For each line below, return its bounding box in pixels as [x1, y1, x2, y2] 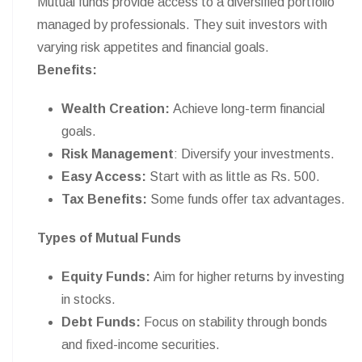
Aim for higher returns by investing [154, 270, 344, 284]
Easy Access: [61, 170, 149, 183]
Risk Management [61, 147, 174, 161]
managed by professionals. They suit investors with [37, 18, 327, 32]
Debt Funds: [61, 315, 141, 329]
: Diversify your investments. [174, 147, 335, 161]
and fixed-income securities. [61, 338, 220, 351]
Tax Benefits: [61, 192, 147, 206]
